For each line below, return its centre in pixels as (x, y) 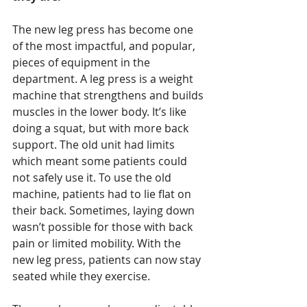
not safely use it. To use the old (93, 177)
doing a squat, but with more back (102, 128)
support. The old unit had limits (95, 144)
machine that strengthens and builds (109, 95)
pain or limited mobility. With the (98, 243)
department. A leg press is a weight (104, 78)
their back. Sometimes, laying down (105, 210)
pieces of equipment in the (83, 62)
